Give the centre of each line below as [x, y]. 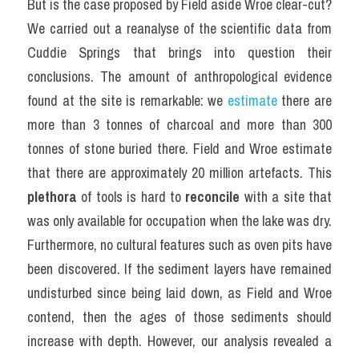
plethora [52, 197]
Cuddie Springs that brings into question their [179, 52]
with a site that [286, 197]
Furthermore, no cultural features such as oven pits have [179, 245]
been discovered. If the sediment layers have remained [179, 269]
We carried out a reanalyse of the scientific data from [179, 28]
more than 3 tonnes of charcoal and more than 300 [179, 125]
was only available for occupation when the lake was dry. [179, 221]
